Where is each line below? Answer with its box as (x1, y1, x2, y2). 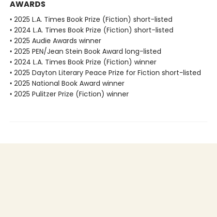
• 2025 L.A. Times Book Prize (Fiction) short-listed (10, 15, 172, 25)
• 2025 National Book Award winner (10, 78, 124, 89)
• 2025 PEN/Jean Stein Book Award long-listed (10, 46, 161, 57)
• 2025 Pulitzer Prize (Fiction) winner (10, 89, 129, 99)
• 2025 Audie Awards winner (10, 36, 101, 46)
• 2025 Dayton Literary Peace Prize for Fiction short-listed (10, 68, 201, 78)
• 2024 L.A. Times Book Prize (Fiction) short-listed (10, 25, 173, 35)
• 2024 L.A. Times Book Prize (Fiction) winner (10, 57, 156, 67)
